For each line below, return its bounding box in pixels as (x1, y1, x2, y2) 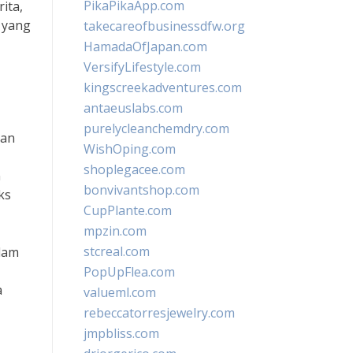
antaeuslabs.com (84, 99, 183, 117)
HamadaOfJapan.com (84, 38, 207, 55)
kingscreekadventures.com (84, 79, 242, 96)
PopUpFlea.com (84, 263, 175, 281)
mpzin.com (84, 222, 147, 240)
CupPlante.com (84, 202, 172, 219)
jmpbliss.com (84, 325, 159, 342)
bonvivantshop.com (84, 181, 199, 199)
